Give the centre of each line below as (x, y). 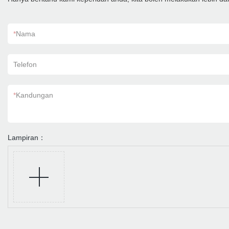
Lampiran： (27, 138)
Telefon (25, 64)
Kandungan (35, 95)
